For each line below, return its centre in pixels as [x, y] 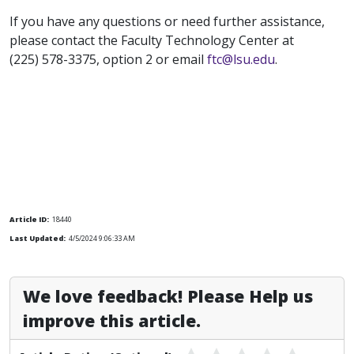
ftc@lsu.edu [241, 59]
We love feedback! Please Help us [168, 296]
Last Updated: [38, 238]
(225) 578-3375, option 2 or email [108, 59]
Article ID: [29, 219]
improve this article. [112, 320]
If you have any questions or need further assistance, [167, 21]
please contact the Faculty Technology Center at [152, 40]
